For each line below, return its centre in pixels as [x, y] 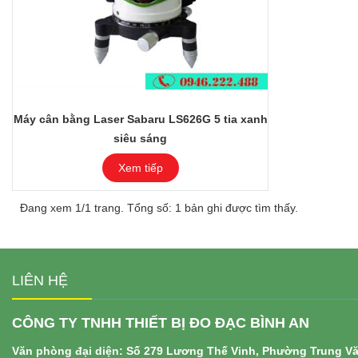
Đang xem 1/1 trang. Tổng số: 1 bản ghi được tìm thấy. [159, 208]
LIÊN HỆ [40, 281]
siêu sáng [140, 139]
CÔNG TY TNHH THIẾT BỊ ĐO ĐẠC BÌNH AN [161, 323]
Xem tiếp [140, 168]
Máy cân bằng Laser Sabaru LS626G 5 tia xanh [140, 119]
